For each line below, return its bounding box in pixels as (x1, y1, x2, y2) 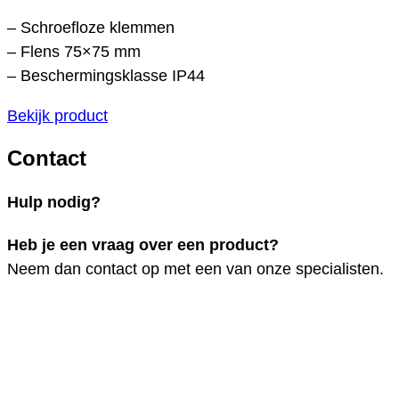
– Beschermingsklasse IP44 (7, 66, 205, 85)
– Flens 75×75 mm (7, 42, 141, 61)
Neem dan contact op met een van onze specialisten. (7, 260, 384, 279)
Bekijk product (7, 106, 108, 125)
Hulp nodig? (7, 193, 101, 212)
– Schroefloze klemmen (7, 18, 175, 37)
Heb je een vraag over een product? (7, 236, 279, 255)
